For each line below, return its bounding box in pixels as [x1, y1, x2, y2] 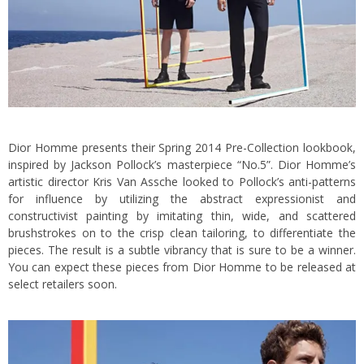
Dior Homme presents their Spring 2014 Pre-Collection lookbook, [8, 140, 356, 156]
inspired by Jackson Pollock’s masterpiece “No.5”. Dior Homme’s [8, 157, 356, 173]
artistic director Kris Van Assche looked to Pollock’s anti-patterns [8, 174, 356, 190]
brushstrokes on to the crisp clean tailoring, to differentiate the [8, 225, 356, 241]
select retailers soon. [8, 276, 117, 292]
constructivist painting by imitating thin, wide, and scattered [8, 208, 356, 224]
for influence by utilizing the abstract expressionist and [8, 191, 356, 207]
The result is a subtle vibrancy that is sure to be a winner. [48, 242, 356, 258]
